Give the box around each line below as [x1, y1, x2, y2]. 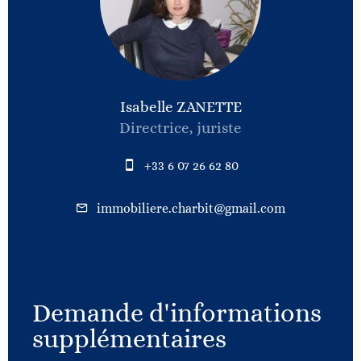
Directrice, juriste [119, 119, 242, 136]
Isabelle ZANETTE [119, 98, 242, 115]
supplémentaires [32, 324, 226, 353]
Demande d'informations [32, 298, 322, 327]
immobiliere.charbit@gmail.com [97, 201, 285, 216]
